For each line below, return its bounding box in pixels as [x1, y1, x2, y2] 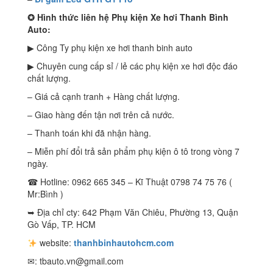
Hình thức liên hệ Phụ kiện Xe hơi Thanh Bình [35, 11, 229, 24]
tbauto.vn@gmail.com [40, 255, 124, 268]
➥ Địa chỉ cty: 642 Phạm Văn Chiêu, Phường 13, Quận [27, 206, 238, 219]
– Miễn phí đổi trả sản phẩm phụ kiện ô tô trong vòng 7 [27, 145, 239, 158]
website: [37, 236, 74, 249]
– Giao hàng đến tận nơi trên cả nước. [27, 108, 174, 121]
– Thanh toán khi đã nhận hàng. [27, 127, 151, 140]
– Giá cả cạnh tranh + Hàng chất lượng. [27, 90, 180, 103]
